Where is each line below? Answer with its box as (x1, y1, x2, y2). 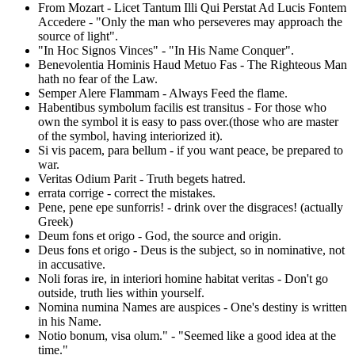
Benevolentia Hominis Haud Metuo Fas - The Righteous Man (38, 57, 347, 71)
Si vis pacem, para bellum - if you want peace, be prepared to (38, 143, 343, 157)
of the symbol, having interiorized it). (38, 128, 223, 143)
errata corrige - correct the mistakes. (38, 185, 216, 200)
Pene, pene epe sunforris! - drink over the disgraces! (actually (38, 200, 343, 214)
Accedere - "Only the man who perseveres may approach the (38, 14, 342, 29)
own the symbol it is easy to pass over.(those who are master (38, 114, 338, 128)
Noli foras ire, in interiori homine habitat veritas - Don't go (38, 271, 328, 285)
